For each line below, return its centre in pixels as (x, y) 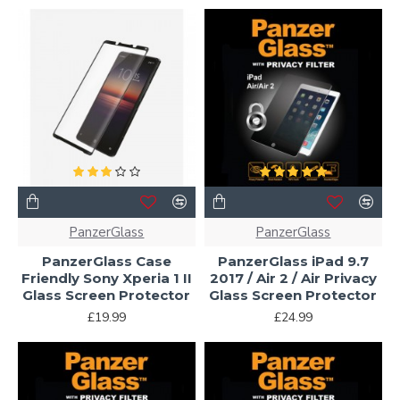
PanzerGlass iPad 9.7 (293, 261)
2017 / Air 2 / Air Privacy (293, 278)
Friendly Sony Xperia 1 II (106, 278)
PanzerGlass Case (106, 261)
